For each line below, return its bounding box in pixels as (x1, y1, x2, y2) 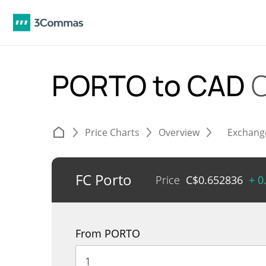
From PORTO (75, 226, 140, 240)
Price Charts (85, 126, 140, 139)
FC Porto (75, 170, 132, 189)
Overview (159, 126, 199, 139)
